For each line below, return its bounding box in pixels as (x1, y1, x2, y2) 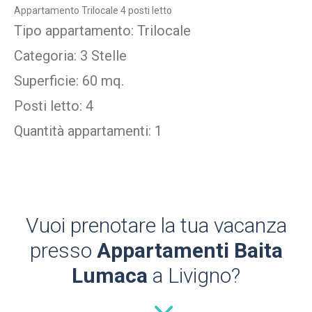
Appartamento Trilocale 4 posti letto (14, 5, 172, 17)
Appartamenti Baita (96, 238, 283, 263)
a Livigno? (148, 263, 240, 288)
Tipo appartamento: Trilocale (14, 22, 191, 40)
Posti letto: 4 (14, 97, 93, 115)
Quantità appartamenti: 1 (14, 123, 162, 140)
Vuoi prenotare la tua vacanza (25, 213, 287, 238)
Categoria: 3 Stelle (14, 47, 127, 65)
